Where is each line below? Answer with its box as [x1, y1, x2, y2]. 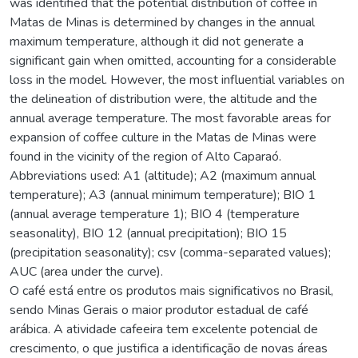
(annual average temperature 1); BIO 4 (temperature [10, 205, 300, 223]
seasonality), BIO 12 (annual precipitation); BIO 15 [10, 224, 287, 242]
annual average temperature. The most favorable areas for [10, 109, 331, 127]
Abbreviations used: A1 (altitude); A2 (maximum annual [10, 166, 316, 185]
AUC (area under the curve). [10, 262, 163, 280]
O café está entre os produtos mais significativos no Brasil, [10, 281, 333, 300]
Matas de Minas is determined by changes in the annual [10, 13, 315, 31]
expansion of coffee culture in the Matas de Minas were [10, 128, 316, 146]
